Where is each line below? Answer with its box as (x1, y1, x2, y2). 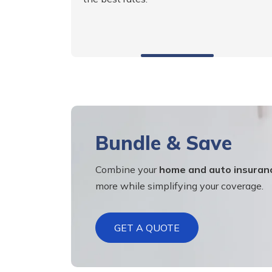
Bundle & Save (95, 131, 232, 155)
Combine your (95, 163, 159, 176)
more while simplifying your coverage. (95, 180, 263, 192)
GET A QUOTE (114, 222, 180, 234)
